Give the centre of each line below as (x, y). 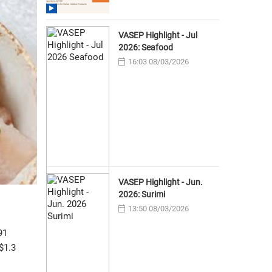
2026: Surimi (141, 195)
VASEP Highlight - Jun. (160, 182)
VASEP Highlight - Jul (158, 36)
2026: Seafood (145, 48)
